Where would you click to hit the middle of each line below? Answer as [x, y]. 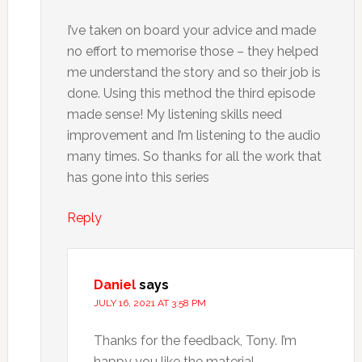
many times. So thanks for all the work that [194, 156]
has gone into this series [138, 177]
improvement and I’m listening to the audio [194, 135]
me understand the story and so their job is [194, 72]
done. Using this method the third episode [191, 93]
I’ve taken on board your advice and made [191, 30]
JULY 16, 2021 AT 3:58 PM [149, 303]
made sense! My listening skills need [174, 114]
